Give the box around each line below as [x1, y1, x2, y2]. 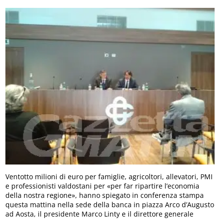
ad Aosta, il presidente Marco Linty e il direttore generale [5, 209, 194, 219]
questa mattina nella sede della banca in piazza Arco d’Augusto [5, 199, 215, 209]
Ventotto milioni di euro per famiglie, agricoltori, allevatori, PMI [5, 171, 213, 181]
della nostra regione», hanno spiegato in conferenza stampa [5, 190, 204, 200]
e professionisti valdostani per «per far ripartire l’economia [5, 181, 200, 191]
